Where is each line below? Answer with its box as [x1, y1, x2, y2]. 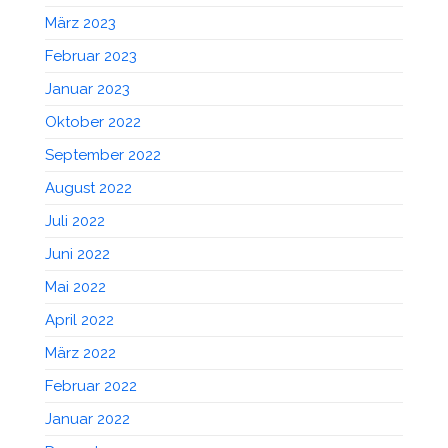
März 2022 [45, 343, 116, 362]
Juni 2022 [45, 244, 110, 263]
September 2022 [45, 145, 161, 164]
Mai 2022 [45, 277, 106, 296]
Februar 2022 [45, 376, 137, 395]
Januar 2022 [45, 409, 130, 428]
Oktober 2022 [45, 112, 141, 131]
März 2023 [45, 13, 116, 32]
